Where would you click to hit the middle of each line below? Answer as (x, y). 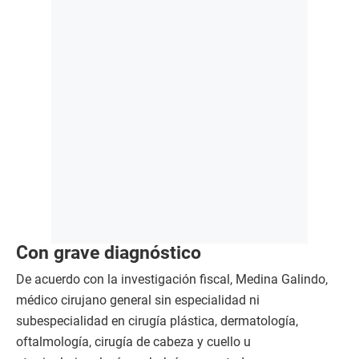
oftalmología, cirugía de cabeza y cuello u (133, 342)
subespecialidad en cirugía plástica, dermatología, (157, 321)
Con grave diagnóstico (109, 252)
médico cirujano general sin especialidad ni (138, 300)
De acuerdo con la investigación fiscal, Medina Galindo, (172, 279)
